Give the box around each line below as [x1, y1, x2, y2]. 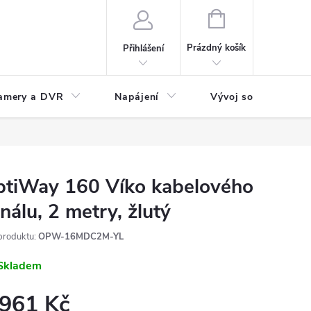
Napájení [115, 90, 160, 103]
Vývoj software [210, 90, 287, 103]
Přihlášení [122, 42, 164, 55]
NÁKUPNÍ [224, 11, 264, 24]
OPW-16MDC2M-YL [38, 230, 124, 243]
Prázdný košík [187, 42, 246, 54]
